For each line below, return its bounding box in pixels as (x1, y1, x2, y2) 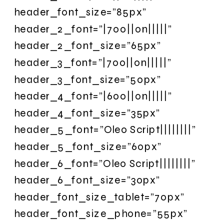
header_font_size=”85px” (14, 5, 146, 18)
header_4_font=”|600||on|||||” (14, 89, 172, 102)
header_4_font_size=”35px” (14, 106, 160, 119)
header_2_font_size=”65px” (14, 39, 161, 52)
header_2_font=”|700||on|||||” (14, 22, 172, 35)
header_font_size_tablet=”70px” (14, 190, 184, 203)
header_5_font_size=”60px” (14, 139, 162, 153)
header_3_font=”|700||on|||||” (14, 55, 171, 69)
